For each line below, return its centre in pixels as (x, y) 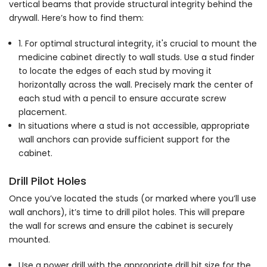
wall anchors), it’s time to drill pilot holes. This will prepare (127, 212)
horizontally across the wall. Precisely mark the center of (136, 84)
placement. (43, 112)
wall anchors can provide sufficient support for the (124, 139)
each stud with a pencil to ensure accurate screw (122, 98)
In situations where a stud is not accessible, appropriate (134, 125)
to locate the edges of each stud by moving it (115, 71)
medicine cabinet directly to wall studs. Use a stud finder (136, 57)
